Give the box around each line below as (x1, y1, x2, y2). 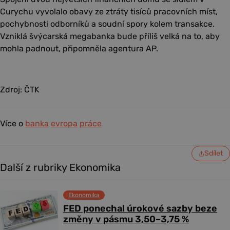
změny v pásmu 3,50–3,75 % (63, 214, 189, 225)
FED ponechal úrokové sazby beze (63, 203, 217, 215)
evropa (51, 119, 78, 129)
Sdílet (204, 149, 223, 158)
